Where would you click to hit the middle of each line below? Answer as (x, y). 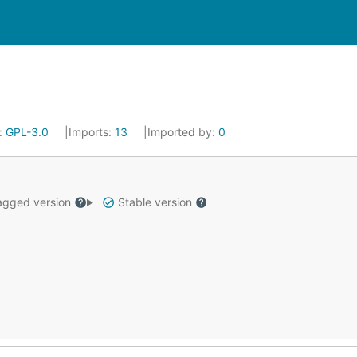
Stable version (155, 202)
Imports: (92, 132)
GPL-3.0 (27, 132)
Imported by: (183, 132)
